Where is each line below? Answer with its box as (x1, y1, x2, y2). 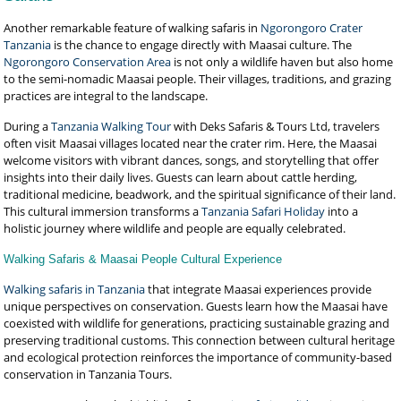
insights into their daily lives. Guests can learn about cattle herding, (4, 169, 358, 185)
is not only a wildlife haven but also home (171, 54, 394, 70)
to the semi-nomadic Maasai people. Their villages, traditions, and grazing (4, 71, 392, 87)
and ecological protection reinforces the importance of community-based (4, 349, 393, 365)
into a (325, 203, 359, 219)
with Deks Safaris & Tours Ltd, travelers (171, 118, 380, 134)
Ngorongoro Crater (260, 20, 363, 36)
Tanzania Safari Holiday (201, 203, 326, 219)
